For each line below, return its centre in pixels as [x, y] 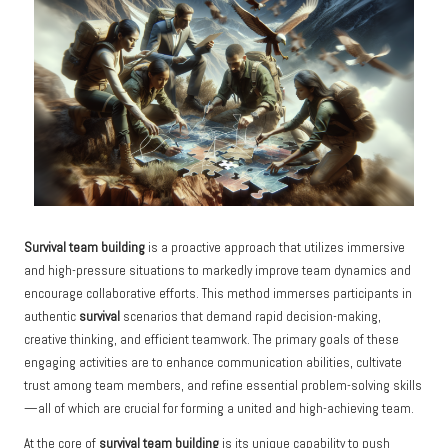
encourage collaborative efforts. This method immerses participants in [218, 293]
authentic [51, 316]
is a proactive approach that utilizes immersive [275, 247]
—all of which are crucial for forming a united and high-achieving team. [219, 408]
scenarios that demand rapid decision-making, [250, 316]
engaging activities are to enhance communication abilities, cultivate [213, 362]
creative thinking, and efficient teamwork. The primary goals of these [211, 339]
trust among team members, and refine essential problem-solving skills [223, 385]
